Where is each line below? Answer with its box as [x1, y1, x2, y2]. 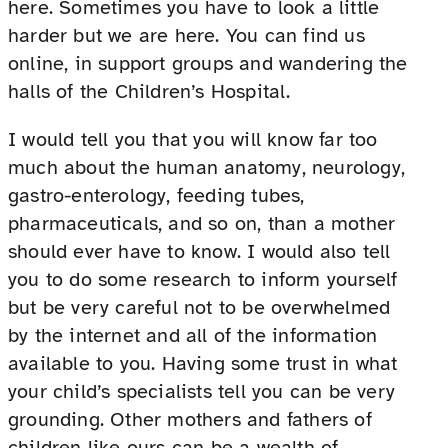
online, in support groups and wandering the [8, 51, 408, 77]
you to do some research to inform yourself [8, 267, 398, 293]
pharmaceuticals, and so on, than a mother [8, 211, 396, 237]
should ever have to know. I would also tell [8, 239, 391, 265]
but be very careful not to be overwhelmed [8, 295, 391, 321]
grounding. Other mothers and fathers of [8, 407, 372, 433]
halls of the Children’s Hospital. [8, 79, 291, 105]
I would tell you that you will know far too [8, 127, 378, 153]
